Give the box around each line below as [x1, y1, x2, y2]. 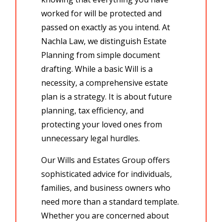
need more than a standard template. [41, 196, 179, 207]
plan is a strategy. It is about [41, 91, 149, 102]
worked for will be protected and [41, 7, 162, 19]
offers [148, 154, 170, 166]
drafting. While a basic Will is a [41, 63, 153, 74]
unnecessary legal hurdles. [41, 132, 140, 144]
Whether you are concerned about [41, 210, 169, 221]
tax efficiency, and [76, 105, 144, 116]
